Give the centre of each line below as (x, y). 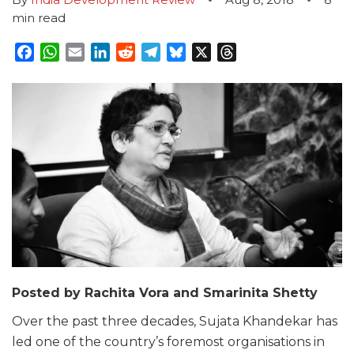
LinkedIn (137, 52)
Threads (262, 52)
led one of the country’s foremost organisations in (168, 341)
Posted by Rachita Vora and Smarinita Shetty (165, 292)
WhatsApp (93, 52)
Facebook (65, 52)
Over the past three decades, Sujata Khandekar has (175, 321)
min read (39, 18)
